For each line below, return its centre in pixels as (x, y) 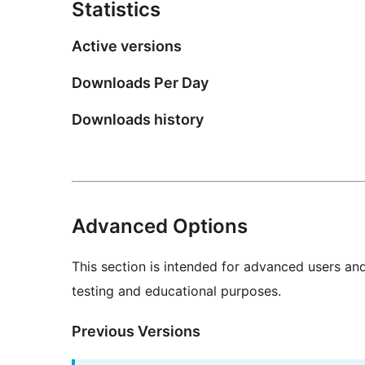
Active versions (127, 46)
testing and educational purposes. (176, 291)
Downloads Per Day (140, 82)
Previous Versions (136, 332)
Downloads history (138, 119)
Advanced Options (160, 226)
